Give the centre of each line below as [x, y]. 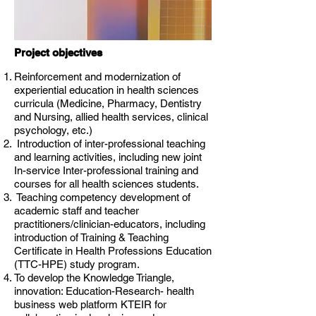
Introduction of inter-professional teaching [110, 144]
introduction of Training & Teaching [91, 237]
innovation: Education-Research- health [104, 291]
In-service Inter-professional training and [106, 170]
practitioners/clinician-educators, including [110, 224]
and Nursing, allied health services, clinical [111, 117]
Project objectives [58, 53]
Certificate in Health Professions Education [113, 251]
